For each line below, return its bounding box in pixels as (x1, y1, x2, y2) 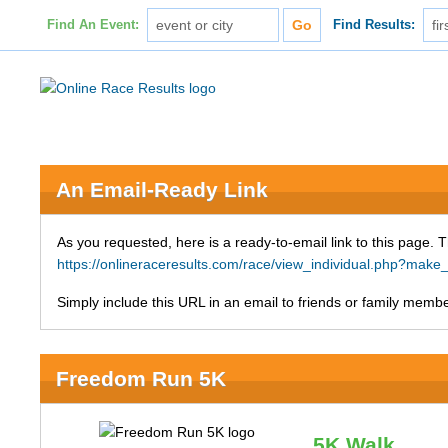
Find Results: (333, 18, 416, 32)
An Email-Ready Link (56, 178, 269, 201)
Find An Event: (46, 18, 139, 32)
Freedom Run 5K (56, 367, 227, 390)
